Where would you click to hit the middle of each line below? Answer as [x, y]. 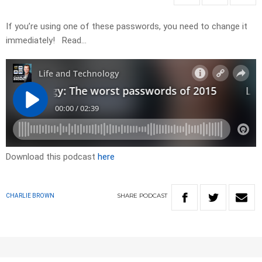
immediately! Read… [46, 41]
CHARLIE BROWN [30, 196]
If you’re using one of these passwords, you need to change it [127, 27]
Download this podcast [52, 157]
